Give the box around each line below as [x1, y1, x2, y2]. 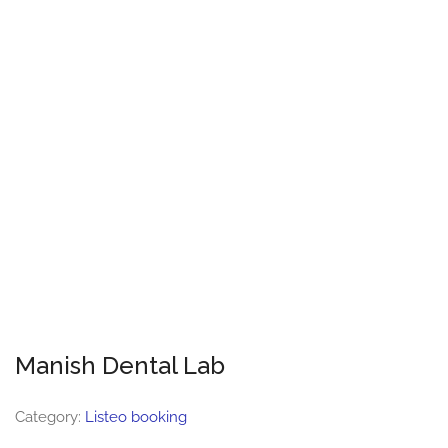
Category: [15, 408, 85, 426]
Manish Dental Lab [15, 351, 225, 380]
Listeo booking [85, 408, 187, 426]
